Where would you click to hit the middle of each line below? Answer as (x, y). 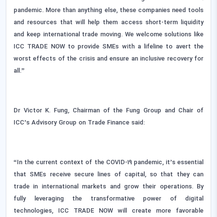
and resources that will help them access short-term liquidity (108, 23)
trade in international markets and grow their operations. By (108, 187)
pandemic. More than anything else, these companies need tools (108, 11)
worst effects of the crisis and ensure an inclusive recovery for (108, 59)
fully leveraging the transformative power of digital (108, 199)
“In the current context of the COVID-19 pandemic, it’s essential (108, 163)
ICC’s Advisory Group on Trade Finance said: (79, 123)
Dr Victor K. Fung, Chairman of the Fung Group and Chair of (108, 111)
